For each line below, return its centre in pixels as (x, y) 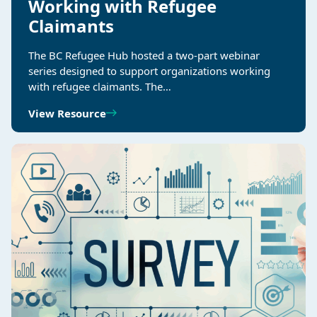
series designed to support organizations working (149, 70)
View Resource (67, 113)
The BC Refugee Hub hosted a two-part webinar (144, 55)
